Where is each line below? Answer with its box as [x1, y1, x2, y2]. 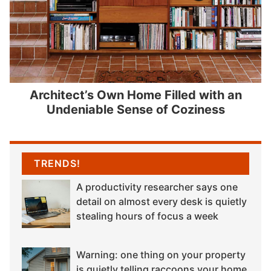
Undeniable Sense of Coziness [46, 102, 225, 117]
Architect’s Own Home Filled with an [29, 87, 242, 102]
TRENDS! [34, 157, 80, 170]
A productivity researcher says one [76, 181, 238, 194]
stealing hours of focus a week [76, 210, 218, 223]
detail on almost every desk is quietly [76, 195, 247, 208]
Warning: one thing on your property [76, 249, 246, 261]
